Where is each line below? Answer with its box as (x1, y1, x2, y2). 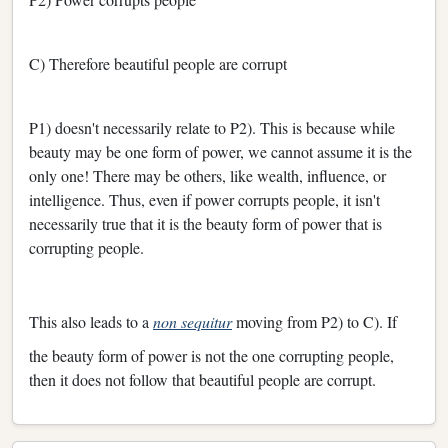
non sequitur (153, 310, 232, 332)
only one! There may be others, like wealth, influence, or (29, 164, 386, 186)
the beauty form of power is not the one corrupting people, (29, 344, 394, 366)
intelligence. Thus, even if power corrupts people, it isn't (29, 188, 380, 210)
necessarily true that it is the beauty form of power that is (29, 212, 382, 234)
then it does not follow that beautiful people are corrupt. (29, 368, 381, 390)
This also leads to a (29, 310, 153, 332)
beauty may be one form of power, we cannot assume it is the (29, 140, 412, 162)
